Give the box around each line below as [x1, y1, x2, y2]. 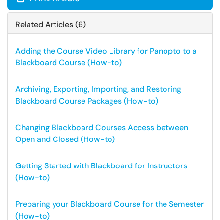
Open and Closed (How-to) [15, 134, 115, 144]
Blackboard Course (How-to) [15, 57, 122, 68]
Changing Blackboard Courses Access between [15, 122, 188, 133]
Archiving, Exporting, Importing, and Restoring [15, 84, 181, 94]
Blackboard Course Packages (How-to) [15, 96, 158, 106]
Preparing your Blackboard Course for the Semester [15, 199, 204, 209]
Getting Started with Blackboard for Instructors [15, 161, 187, 171]
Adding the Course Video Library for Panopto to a [15, 46, 197, 56]
